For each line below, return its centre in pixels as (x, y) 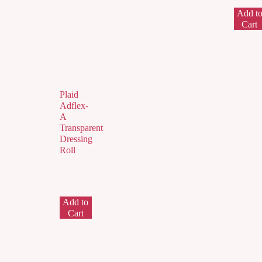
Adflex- (74, 105)
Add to (76, 202)
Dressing (76, 139)
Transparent (81, 127)
